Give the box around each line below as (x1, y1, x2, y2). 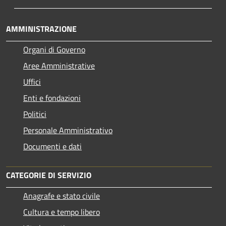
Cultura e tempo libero (23, 205, 100, 218)
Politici (23, 107, 46, 120)
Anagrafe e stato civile (23, 189, 100, 202)
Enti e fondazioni (23, 91, 81, 104)
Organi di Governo (23, 43, 85, 55)
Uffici (23, 75, 41, 88)
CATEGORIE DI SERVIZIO (6, 168, 91, 181)
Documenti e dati (23, 140, 82, 152)
